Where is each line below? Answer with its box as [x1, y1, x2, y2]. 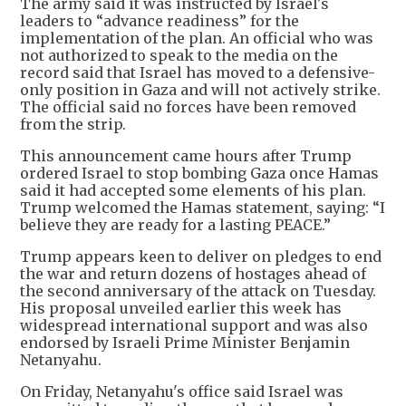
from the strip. [20, 114, 126, 133]
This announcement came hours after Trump [20, 146, 352, 165]
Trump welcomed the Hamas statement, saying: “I [20, 198, 385, 217]
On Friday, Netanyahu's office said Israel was [20, 382, 343, 401]
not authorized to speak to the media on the [20, 45, 338, 64]
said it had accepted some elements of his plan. [20, 180, 366, 199]
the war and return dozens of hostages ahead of [20, 264, 366, 283]
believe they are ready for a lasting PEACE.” [20, 215, 331, 234]
